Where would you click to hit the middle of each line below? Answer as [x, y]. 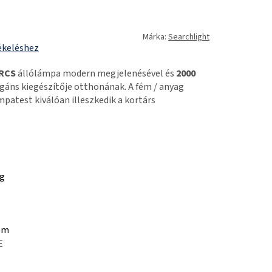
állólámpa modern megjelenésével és [96, 73]
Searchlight [189, 37]
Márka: [155, 37]
